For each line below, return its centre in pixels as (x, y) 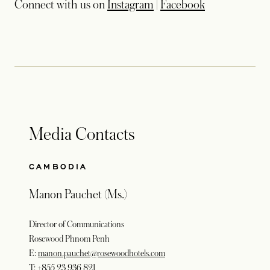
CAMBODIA (58, 166)
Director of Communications (77, 224)
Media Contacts (82, 135)
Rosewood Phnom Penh (69, 239)
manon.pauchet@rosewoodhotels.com (102, 253)
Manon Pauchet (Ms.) (78, 195)
